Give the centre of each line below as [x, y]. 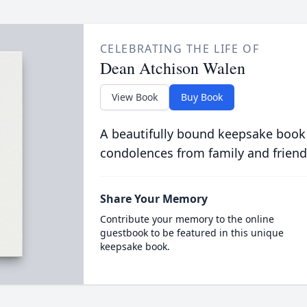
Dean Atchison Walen [172, 68]
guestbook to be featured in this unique [192, 233]
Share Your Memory [153, 199]
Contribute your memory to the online [187, 219]
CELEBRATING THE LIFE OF [180, 49]
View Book [134, 97]
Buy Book [201, 97]
